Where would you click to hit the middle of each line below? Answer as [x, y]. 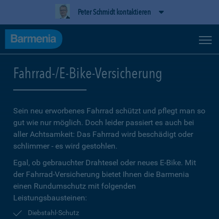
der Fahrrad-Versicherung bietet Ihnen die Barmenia [101, 174]
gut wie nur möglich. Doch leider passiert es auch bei [104, 122]
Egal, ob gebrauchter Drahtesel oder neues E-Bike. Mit [105, 163]
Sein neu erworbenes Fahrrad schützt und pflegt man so [109, 111]
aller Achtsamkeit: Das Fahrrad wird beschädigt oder [103, 134]
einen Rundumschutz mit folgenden [75, 186]
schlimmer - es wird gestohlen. [65, 146]
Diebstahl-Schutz [54, 213]
